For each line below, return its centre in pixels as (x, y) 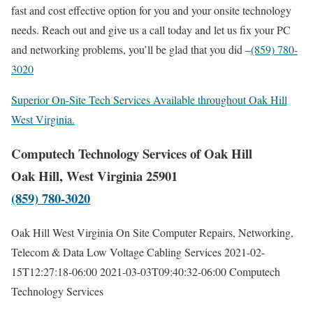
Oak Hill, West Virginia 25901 (94, 176)
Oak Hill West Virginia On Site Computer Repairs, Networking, (152, 232)
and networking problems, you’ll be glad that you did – (131, 50)
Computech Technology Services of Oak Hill (132, 154)
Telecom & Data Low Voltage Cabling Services (116, 252)
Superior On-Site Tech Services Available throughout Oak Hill (149, 100)
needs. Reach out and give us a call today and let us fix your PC (151, 30)
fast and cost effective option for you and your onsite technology (151, 10)
